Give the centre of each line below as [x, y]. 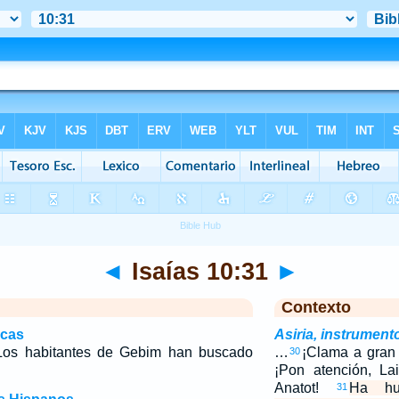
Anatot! [305, 388]
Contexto [316, 307]
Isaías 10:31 [199, 271]
